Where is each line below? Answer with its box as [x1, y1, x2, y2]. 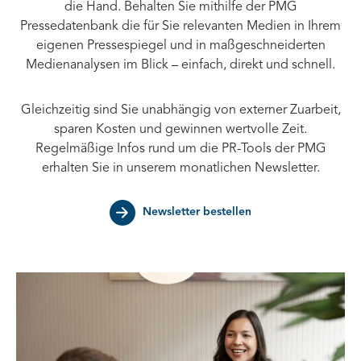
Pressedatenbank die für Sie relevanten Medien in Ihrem [20, 20, 341, 33]
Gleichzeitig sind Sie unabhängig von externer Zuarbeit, [20, 104, 341, 117]
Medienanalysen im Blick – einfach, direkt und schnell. [26, 59, 335, 72]
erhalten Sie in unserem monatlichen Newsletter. [41, 162, 320, 175]
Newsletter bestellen [143, 206, 251, 218]
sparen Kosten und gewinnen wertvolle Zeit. [54, 123, 307, 136]
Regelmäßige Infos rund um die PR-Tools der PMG [35, 143, 326, 156]
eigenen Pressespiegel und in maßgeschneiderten [35, 39, 326, 52]
